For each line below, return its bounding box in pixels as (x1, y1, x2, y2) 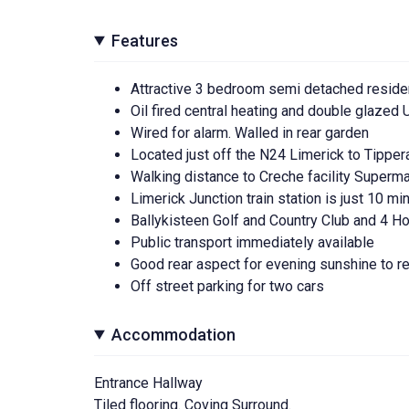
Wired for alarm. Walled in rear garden (131, 123, 369, 142)
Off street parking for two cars (131, 277, 324, 295)
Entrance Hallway (94, 373, 203, 392)
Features (111, 30, 179, 50)
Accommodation (111, 324, 236, 344)
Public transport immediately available (131, 233, 374, 251)
